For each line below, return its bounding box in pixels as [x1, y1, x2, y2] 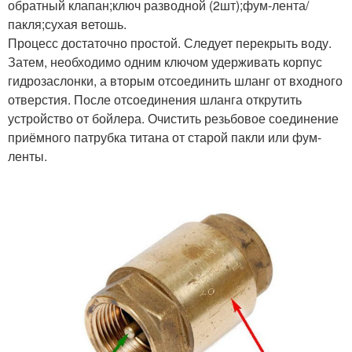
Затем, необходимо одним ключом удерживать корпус [8, 53, 322, 71]
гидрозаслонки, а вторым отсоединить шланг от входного [8, 71, 343, 90]
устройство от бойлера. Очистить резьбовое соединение [8, 109, 339, 128]
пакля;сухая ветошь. [8, 15, 126, 34]
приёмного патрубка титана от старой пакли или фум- [8, 128, 321, 147]
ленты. [8, 147, 47, 166]
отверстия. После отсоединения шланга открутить [8, 90, 302, 109]
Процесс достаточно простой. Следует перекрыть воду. [8, 34, 332, 53]
